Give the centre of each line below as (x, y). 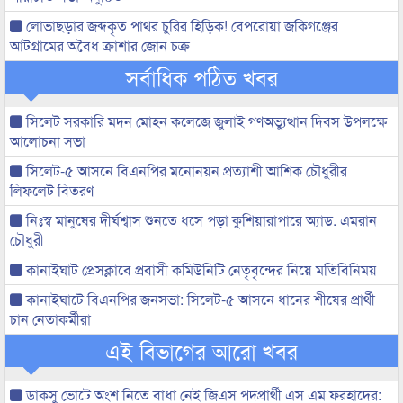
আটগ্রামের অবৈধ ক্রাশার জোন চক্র (100, 45)
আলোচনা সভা (48, 141)
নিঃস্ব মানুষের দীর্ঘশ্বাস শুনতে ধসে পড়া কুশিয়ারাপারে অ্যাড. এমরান (200, 220)
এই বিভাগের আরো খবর (201, 350)
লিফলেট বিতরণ (52, 190)
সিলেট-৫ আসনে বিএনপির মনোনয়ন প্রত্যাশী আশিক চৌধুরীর (185, 170)
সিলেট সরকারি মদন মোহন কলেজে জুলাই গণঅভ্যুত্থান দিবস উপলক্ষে (205, 121)
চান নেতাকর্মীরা (50, 319)
